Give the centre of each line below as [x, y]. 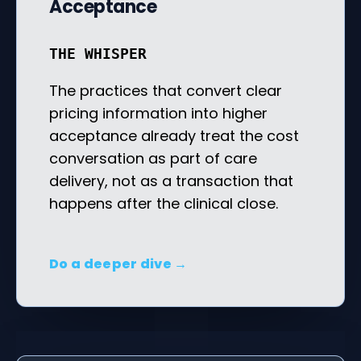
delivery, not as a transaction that [171, 180]
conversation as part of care [153, 158]
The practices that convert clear [166, 90]
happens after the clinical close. [164, 203]
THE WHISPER [98, 53]
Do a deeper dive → [118, 263]
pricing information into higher [158, 113]
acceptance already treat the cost [174, 135]
